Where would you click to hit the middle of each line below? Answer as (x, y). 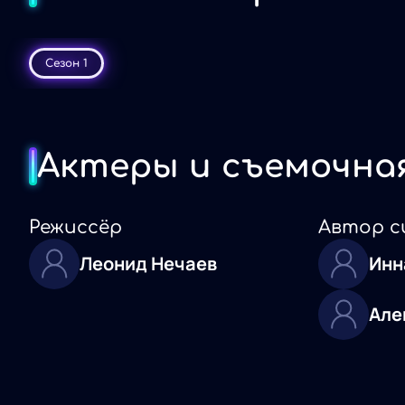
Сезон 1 (66, 63)
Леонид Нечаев (148, 264)
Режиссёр (75, 227)
